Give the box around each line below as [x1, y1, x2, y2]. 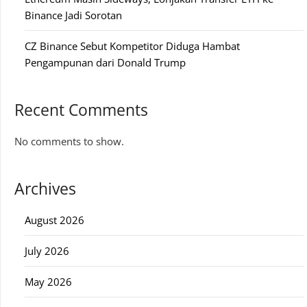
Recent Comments [14, 99, 148, 121]
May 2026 [25, 275, 72, 289]
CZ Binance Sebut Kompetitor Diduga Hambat [25, 39, 240, 53]
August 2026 [25, 213, 84, 228]
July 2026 [25, 244, 69, 258]
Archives [14, 178, 76, 200]
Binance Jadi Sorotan [25, 8, 122, 23]
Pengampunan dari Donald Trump [25, 56, 186, 70]
